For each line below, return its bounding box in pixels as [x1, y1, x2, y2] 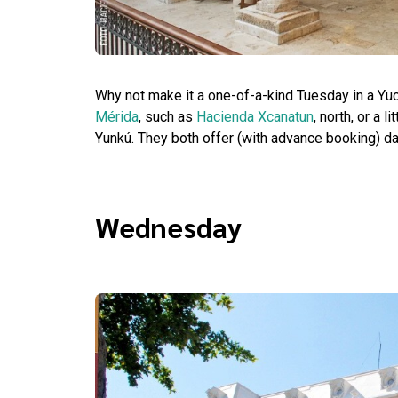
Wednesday [95, 207, 242, 244]
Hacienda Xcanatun [196, 107, 314, 125]
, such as [139, 107, 196, 125]
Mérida [95, 107, 139, 125]
